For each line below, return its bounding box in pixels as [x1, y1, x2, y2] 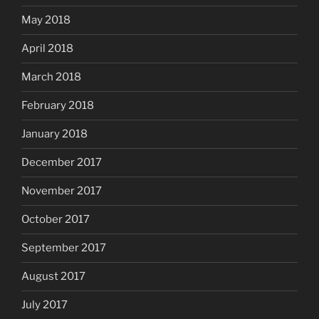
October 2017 [21, 213, 90, 226]
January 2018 [21, 127, 88, 141]
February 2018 [21, 99, 94, 113]
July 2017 [21, 298, 68, 312]
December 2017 [21, 156, 102, 169]
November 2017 [21, 184, 102, 198]
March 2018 [21, 70, 81, 84]
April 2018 [21, 42, 73, 56]
